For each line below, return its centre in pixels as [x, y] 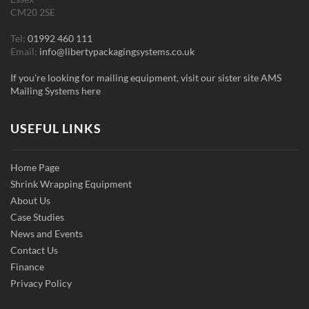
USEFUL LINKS [56, 129]
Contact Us [34, 250]
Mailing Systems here [56, 90]
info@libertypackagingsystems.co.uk [117, 51]
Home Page [35, 168]
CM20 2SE [33, 12]
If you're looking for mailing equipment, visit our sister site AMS [146, 77]
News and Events [47, 234]
